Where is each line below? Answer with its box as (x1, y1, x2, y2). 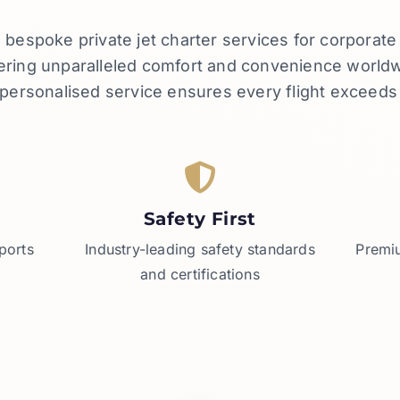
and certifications (140, 265, 260, 283)
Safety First (144, 208, 256, 229)
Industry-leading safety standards (85, 240, 315, 258)
